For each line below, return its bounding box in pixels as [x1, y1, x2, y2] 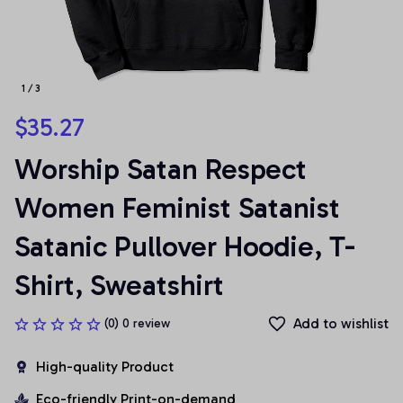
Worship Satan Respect [14, 152, 307, 186]
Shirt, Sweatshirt [14, 268, 224, 302]
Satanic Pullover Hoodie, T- [14, 229, 355, 264]
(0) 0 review [104, 316, 170, 331]
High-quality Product [36, 358, 174, 375]
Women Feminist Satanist [14, 191, 340, 225]
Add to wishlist [293, 315, 389, 332]
